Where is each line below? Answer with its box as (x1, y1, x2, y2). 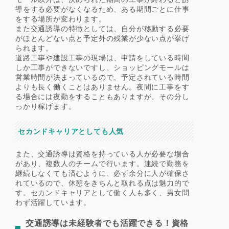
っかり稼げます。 (15, 101, 76, 110)
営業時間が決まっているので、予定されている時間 (15, 72, 190, 81)
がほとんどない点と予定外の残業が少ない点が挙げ (15, 33, 190, 42)
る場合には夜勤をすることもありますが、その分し (15, 91, 190, 101)
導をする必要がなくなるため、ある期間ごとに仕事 (15, 4, 190, 13)
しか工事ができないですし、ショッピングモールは (15, 62, 190, 72)
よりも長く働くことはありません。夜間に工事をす (15, 82, 190, 91)
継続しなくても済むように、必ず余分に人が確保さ (15, 168, 190, 177)
